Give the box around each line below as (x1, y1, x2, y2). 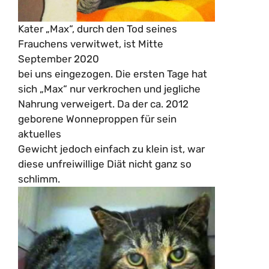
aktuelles (18, 127, 61, 140)
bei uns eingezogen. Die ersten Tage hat (18, 67, 207, 80)
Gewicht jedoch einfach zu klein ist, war (18, 142, 205, 155)
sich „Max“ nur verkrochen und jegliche (18, 82, 201, 95)
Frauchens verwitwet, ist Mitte (18, 37, 163, 50)
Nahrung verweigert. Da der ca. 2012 (18, 97, 189, 110)
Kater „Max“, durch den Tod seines (18, 22, 177, 35)
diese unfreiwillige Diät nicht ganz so (18, 157, 192, 170)
